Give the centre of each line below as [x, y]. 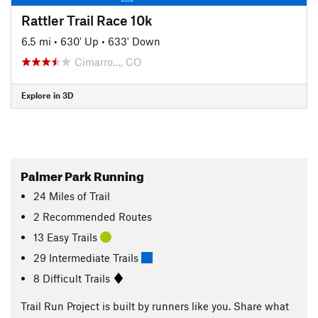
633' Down [134, 41]
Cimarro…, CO [108, 61]
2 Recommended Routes [93, 216]
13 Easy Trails [67, 237]
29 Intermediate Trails [88, 257]
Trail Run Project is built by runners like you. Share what [155, 306]
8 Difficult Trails [73, 278]
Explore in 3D [47, 95]
